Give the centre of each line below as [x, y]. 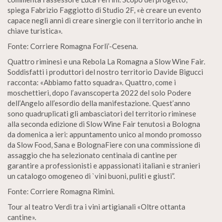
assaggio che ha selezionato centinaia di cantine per [92, 155]
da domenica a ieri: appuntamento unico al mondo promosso [105, 134]
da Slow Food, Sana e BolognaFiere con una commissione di [104, 145]
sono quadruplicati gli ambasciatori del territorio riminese [102, 113]
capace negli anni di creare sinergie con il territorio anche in [105, 20]
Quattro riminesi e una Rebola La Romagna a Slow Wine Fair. [106, 61]
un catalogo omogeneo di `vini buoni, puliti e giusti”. [91, 176]
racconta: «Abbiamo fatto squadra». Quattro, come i [92, 82]
